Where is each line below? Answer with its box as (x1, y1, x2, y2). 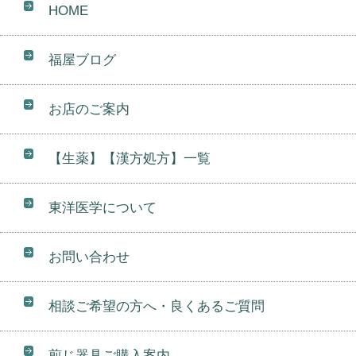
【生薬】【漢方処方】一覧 (48, 150, 211, 166)
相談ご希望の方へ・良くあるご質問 (48, 298, 265, 314)
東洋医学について (48, 199, 157, 215)
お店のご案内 (48, 101, 130, 117)
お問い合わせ (48, 249, 130, 265)
